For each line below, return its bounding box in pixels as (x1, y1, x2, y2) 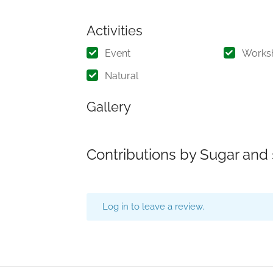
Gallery (87, 99, 131, 115)
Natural (105, 70, 138, 82)
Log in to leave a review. (102, 201, 204, 212)
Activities (87, 23, 143, 38)
